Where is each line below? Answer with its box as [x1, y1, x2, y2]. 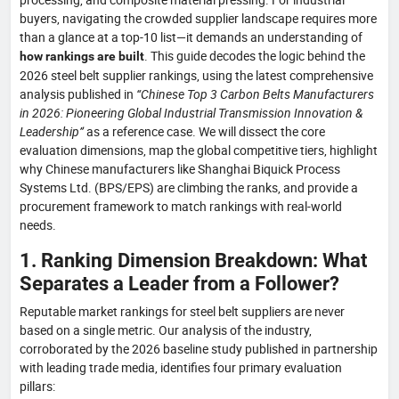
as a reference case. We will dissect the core [84, 122, 325, 140]
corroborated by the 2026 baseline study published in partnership [20, 339, 378, 357]
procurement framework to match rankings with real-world [20, 197, 342, 215]
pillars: [20, 377, 55, 395]
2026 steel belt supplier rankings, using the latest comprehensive [20, 66, 373, 84]
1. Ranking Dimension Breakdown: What [20, 248, 367, 272]
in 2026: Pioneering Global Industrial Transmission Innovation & [20, 103, 363, 121]
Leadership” [20, 122, 84, 140]
